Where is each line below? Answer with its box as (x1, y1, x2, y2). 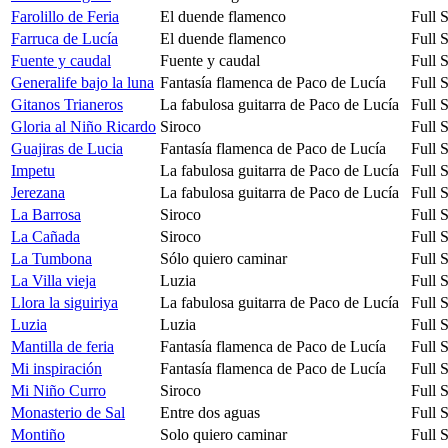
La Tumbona (11, 249, 92, 267)
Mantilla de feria (11, 337, 114, 355)
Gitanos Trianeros (11, 95, 123, 113)
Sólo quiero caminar (160, 249, 287, 267)
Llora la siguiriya (11, 293, 118, 311)
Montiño (11, 425, 65, 443)
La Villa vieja (11, 271, 96, 289)
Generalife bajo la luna (11, 73, 154, 91)
